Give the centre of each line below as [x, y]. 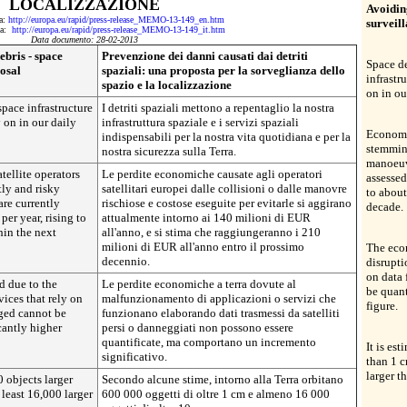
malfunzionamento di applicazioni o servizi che [219, 298]
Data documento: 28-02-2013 [84, 40]
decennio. [126, 261]
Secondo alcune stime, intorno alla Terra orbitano [223, 379]
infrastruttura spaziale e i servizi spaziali [200, 122]
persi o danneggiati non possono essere [198, 328]
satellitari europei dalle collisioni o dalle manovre [224, 189]
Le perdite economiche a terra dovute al [199, 284]
